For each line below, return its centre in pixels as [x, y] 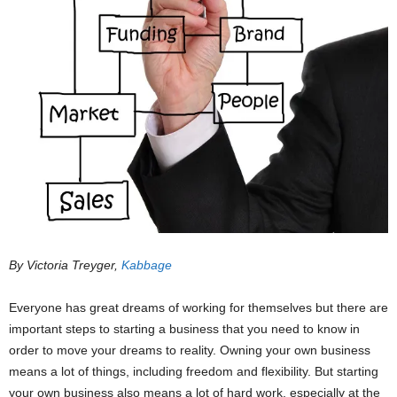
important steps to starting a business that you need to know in [184, 329]
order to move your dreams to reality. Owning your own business [190, 350]
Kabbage [147, 265]
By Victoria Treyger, [65, 265]
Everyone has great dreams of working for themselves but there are [198, 308]
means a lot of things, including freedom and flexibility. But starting [194, 372]
